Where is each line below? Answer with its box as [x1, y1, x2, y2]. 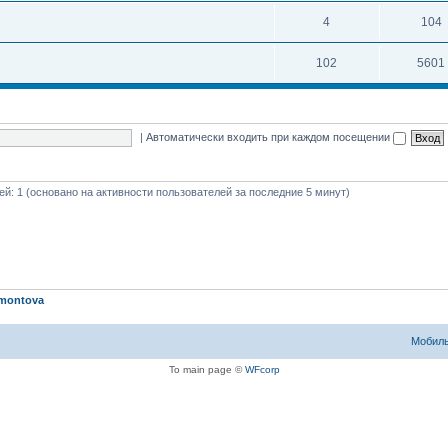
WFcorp [244, 363, 280, 375]
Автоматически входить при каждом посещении [146, 130, 394, 143]
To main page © [168, 363, 245, 375]
